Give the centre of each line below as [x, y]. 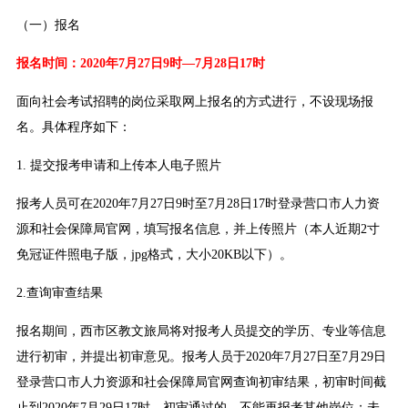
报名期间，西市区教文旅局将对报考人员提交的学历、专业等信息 [201, 331]
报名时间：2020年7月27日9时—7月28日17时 [140, 64]
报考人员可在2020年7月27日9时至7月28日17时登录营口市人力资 [198, 204]
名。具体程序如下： [73, 127]
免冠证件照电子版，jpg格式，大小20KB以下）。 [154, 255]
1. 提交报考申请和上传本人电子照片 [118, 166]
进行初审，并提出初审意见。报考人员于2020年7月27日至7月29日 [201, 357]
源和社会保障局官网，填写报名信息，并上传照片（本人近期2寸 [198, 229]
